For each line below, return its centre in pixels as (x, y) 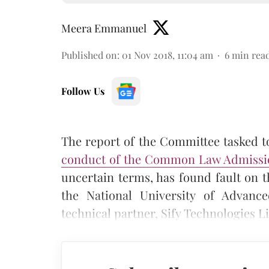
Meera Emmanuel (104, 28)
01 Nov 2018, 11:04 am (168, 55)
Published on (89, 55)
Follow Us (83, 91)
